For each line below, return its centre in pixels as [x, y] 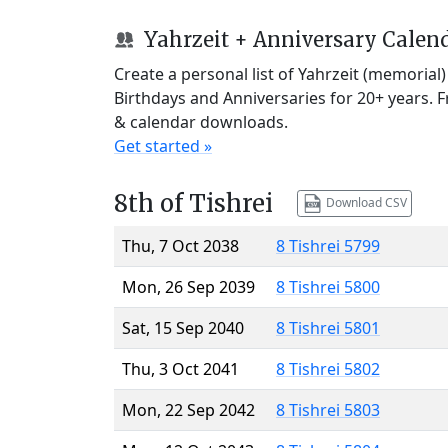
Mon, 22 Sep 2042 [188, 409]
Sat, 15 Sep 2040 [183, 327]
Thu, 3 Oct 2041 [180, 368]
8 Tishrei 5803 [328, 409]
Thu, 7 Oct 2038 [180, 245]
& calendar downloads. [201, 121]
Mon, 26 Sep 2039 [188, 286]
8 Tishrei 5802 [328, 368]
